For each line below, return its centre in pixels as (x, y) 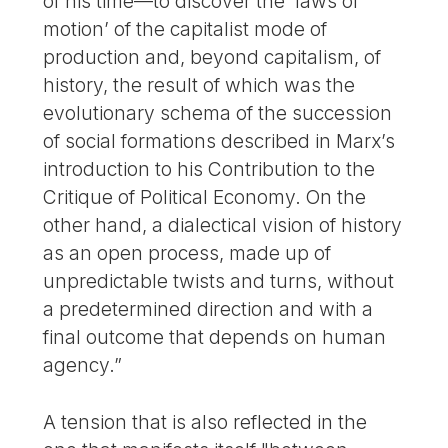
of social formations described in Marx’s (219, 140)
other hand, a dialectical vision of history (223, 224)
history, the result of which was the (199, 84)
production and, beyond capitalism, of (212, 56)
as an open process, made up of (187, 252)
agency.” (83, 364)
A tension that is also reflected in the (205, 421)
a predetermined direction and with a (208, 308)
